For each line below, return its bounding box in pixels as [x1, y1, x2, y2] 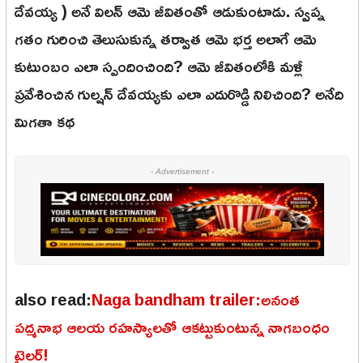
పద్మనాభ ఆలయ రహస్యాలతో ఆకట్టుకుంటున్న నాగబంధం [15, 311, 330, 343]
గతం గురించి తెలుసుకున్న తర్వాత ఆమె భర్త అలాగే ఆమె [15, 22, 317, 53]
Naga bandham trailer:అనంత [92, 284, 300, 315]
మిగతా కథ [15, 105, 75, 136]
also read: [15, 284, 92, 315]
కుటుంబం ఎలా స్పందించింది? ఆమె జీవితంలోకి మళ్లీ [15, 49, 303, 81]
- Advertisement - [151, 166, 214, 176]
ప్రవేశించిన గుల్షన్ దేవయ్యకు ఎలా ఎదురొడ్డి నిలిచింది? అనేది [15, 77, 344, 109]
